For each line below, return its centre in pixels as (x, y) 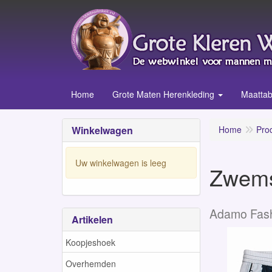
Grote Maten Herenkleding (163, 94)
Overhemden (91, 263)
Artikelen (92, 219)
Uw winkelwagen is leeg (121, 162)
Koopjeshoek (90, 242)
